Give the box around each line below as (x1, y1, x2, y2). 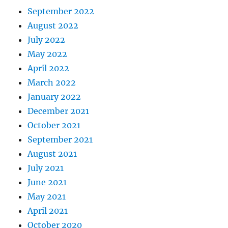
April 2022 (27, 63, 70, 73)
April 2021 (27, 206, 68, 216)
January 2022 (27, 92, 81, 102)
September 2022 (27, 6, 95, 16)
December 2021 (27, 106, 90, 116)
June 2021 (27, 177, 67, 187)
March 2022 (27, 77, 76, 88)
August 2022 (27, 20, 79, 31)
